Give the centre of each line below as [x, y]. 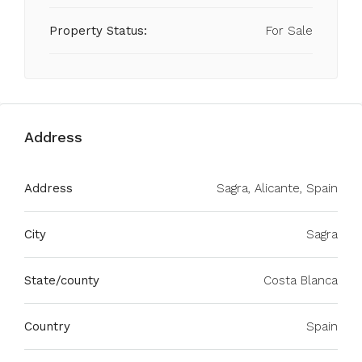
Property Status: [98, 31]
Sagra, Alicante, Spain [277, 188]
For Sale [289, 31]
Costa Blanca [301, 280]
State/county [62, 280]
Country [47, 326]
